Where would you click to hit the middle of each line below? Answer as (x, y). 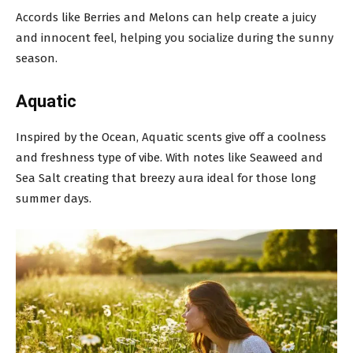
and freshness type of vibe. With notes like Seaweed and (169, 157)
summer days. (54, 198)
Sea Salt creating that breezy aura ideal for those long (166, 178)
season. (37, 58)
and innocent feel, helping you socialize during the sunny (175, 37)
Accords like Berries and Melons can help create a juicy (166, 17)
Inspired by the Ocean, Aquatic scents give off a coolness (171, 137)
